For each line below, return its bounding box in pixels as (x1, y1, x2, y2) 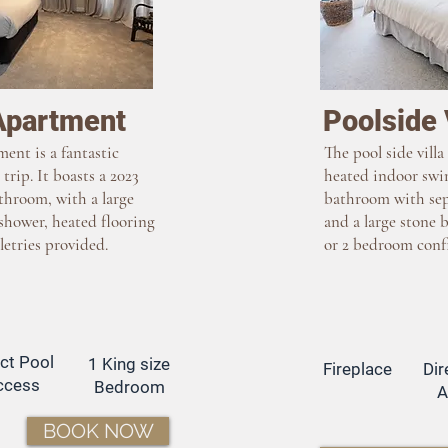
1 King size (88, 354, 170, 374)
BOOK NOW (42, 419, 154, 443)
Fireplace (323, 359, 392, 379)
